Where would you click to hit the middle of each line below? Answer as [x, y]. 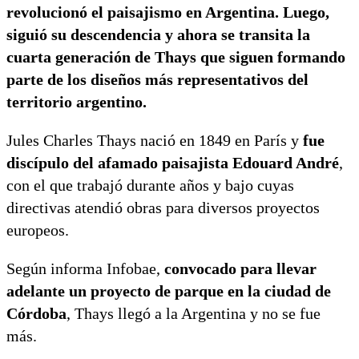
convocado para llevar [238, 268]
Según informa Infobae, [83, 268]
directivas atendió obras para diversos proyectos [163, 207]
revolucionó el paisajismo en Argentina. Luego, [168, 12]
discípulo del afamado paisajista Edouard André [173, 162]
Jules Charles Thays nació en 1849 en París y [155, 140]
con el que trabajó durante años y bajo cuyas [150, 185]
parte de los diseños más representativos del [157, 79]
